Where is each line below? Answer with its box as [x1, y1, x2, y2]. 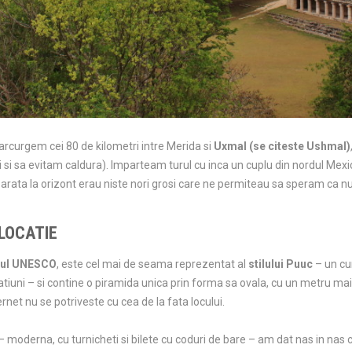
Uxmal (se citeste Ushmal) [214, 140, 350, 153]
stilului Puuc [248, 258, 313, 271]
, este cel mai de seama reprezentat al [57, 258, 248, 271]
